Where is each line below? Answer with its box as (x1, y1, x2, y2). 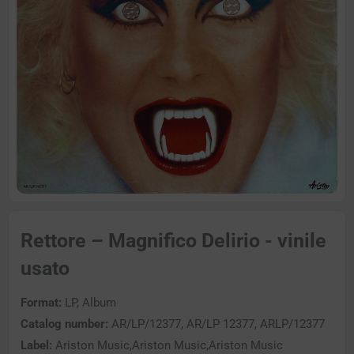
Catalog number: (21, 316, 108, 331)
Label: (21, 337, 52, 352)
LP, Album (62, 295, 116, 310)
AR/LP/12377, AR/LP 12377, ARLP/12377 (108, 316, 325, 331)
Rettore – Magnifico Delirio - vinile (21, 229, 326, 253)
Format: (21, 295, 62, 310)
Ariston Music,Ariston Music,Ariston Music (52, 337, 283, 352)
